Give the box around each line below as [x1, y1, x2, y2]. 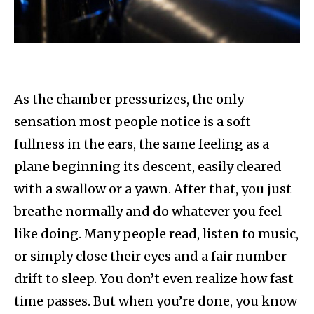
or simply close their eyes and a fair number [14, 248, 287, 265]
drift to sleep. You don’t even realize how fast [14, 271, 294, 287]
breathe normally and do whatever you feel [14, 203, 282, 220]
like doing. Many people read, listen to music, [14, 226, 299, 243]
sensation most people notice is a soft [14, 114, 251, 130]
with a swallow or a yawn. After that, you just [14, 181, 292, 198]
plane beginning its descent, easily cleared [14, 158, 282, 175]
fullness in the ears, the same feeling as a [14, 136, 269, 153]
